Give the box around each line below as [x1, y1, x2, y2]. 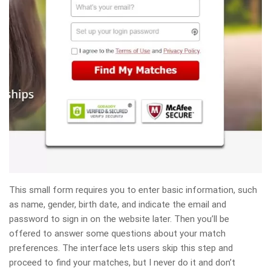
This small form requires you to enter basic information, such [9, 184, 257, 195]
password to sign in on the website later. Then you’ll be [9, 213, 229, 224]
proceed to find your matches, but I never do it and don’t [9, 256, 235, 268]
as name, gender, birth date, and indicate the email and [9, 198, 226, 210]
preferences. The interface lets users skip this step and [9, 242, 233, 253]
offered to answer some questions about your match [9, 227, 226, 239]
